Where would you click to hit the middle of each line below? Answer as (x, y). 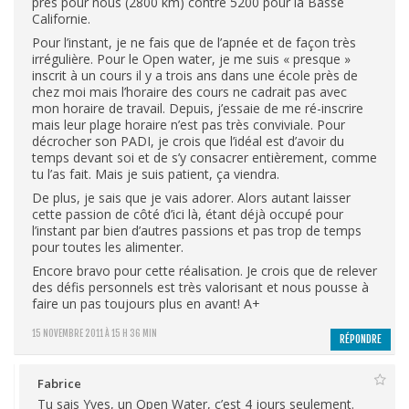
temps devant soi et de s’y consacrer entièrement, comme (204, 157)
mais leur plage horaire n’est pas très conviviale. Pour (189, 124)
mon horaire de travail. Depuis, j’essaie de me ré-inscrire (198, 108)
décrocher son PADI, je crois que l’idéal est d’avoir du (188, 141)
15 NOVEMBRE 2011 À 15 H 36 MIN (94, 333)
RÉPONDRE (361, 339)
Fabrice (59, 383)
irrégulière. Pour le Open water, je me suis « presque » (191, 58)
